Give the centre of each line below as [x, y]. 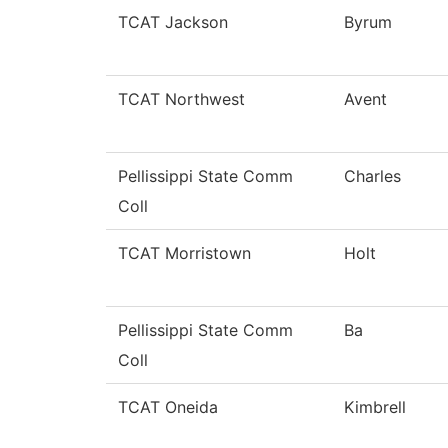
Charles [372, 176]
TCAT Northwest [181, 99]
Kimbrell [375, 407]
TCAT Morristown [184, 253]
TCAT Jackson [173, 22]
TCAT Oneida [168, 407]
